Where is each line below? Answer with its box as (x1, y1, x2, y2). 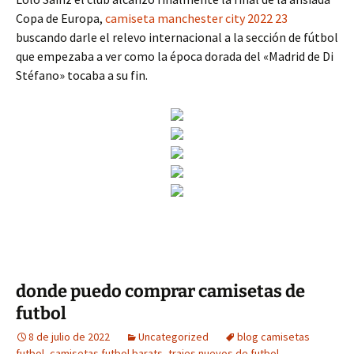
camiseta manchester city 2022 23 (105, 10, 288, 26)
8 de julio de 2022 (28, 330, 110, 344)
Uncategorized (138, 330, 209, 344)
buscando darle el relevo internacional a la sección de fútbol (16, 29, 338, 45)
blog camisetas (237, 330, 310, 344)
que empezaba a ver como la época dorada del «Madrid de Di (16, 48, 333, 64)
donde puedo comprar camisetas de (16, 281, 305, 302)
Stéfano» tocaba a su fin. (16, 67, 148, 83)
